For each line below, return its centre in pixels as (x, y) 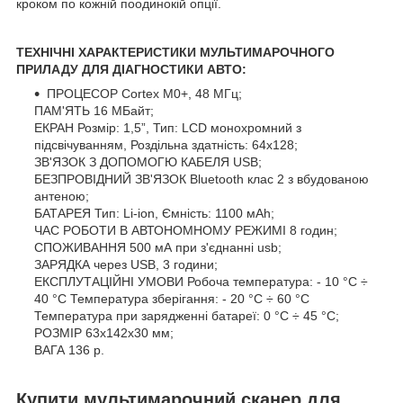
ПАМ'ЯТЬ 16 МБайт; (94, 110)
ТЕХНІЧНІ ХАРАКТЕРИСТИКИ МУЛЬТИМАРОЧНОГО (175, 52)
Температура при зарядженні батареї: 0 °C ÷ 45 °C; (187, 315)
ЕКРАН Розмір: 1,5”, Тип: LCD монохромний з (168, 127)
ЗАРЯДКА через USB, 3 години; (126, 264)
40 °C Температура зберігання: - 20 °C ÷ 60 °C (172, 298)
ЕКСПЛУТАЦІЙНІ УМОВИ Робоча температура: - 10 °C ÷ (201, 281)
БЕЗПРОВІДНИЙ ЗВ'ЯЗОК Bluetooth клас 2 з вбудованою (201, 179)
